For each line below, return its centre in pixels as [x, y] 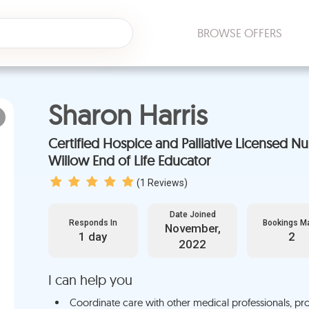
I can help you [90, 280]
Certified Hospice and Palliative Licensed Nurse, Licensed [75, 143]
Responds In [93, 222]
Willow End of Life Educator [129, 160]
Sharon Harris [128, 114]
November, [192, 228]
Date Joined [192, 215]
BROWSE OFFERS [240, 32]
